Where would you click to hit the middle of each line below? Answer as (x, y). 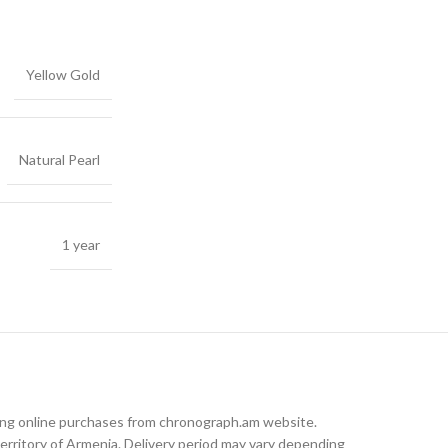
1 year (81, 244)
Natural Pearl (59, 159)
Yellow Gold (63, 74)
